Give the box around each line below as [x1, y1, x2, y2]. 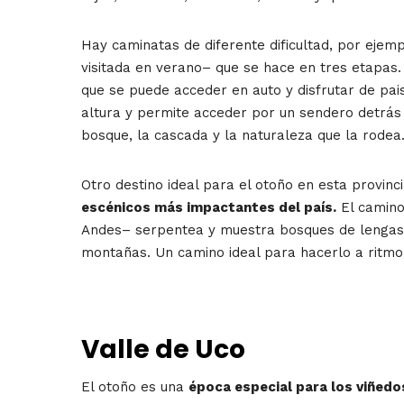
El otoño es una [81, 379, 188, 396]
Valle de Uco [81, 331, 245, 367]
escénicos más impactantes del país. [81, 199, 336, 216]
